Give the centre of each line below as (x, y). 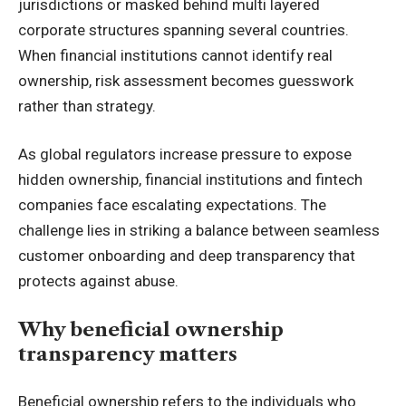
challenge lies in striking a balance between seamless (199, 231)
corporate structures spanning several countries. (184, 29)
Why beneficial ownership (151, 329)
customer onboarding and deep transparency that (187, 256)
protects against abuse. (98, 281)
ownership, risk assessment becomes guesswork (186, 80)
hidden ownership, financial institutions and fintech (190, 180)
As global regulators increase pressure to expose (185, 155)
